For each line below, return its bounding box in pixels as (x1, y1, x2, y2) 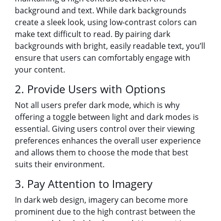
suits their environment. (15, 158, 105, 170)
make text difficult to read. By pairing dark (15, 28, 170, 39)
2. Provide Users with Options (15, 81, 166, 97)
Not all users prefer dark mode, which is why (15, 99, 180, 110)
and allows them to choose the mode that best (15, 147, 188, 158)
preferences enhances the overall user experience (15, 135, 201, 146)
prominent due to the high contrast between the (15, 206, 195, 217)
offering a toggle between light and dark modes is (15, 111, 199, 122)
